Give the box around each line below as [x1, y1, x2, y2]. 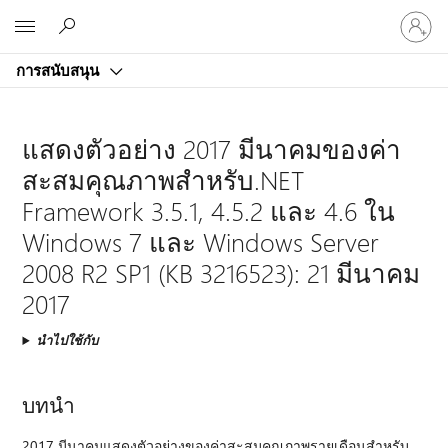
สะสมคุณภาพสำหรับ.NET [22, 162, 305, 198]
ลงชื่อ [392, 3, 427, 24]
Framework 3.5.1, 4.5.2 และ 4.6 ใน [22, 193, 396, 229]
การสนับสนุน [16, 59, 103, 80]
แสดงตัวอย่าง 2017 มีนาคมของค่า [22, 131, 402, 167]
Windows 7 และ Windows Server [22, 224, 380, 260]
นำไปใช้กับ [36, 331, 99, 349]
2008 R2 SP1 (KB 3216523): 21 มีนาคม [22, 255, 421, 291]
